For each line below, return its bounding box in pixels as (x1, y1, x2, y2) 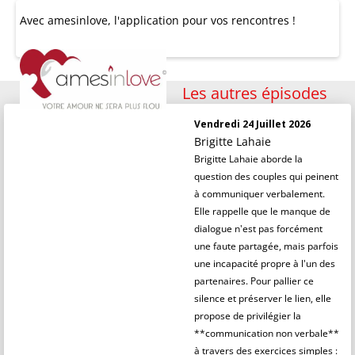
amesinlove (48, 13, 108, 28)
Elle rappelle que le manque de (194, 204, 330, 218)
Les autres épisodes (182, 82, 327, 104)
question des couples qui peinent (194, 170, 338, 183)
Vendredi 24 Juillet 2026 (194, 117, 311, 131)
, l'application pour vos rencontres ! (108, 13, 296, 28)
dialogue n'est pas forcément (194, 222, 323, 235)
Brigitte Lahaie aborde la (194, 152, 303, 166)
